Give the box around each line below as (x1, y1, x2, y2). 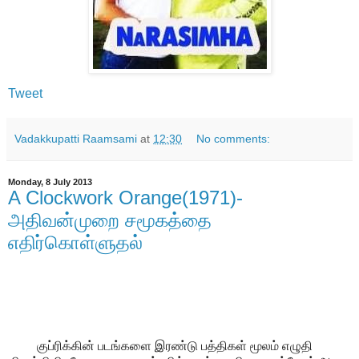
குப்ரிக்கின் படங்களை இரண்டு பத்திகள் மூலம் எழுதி (8, 338, 313, 353)
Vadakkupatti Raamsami (14, 132, 137, 146)
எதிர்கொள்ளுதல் (8, 232, 143, 254)
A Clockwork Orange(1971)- (8, 187, 243, 209)
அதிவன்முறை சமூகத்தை (8, 209, 212, 232)
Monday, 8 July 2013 (8, 177, 92, 188)
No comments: (196, 132, 271, 146)
